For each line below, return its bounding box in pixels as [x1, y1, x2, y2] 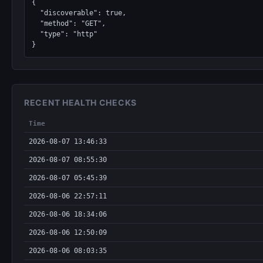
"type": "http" [32, 30, 40, 38]
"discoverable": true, [32, 9, 40, 17]
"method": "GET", [32, 19, 40, 28]
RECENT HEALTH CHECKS [24, 97, 137, 107]
